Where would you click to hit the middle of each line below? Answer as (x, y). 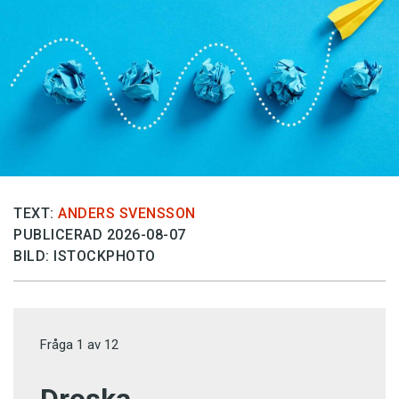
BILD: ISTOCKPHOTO (85, 256)
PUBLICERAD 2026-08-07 (100, 235)
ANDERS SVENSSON (127, 214)
